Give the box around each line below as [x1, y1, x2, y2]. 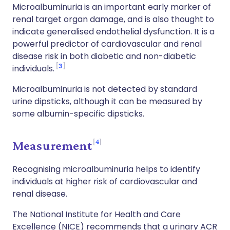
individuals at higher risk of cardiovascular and [12, 176, 197, 187]
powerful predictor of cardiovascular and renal [12, 38, 202, 50]
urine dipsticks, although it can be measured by [12, 95, 202, 107]
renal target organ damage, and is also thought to [12, 13, 214, 25]
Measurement [12, 138, 92, 153]
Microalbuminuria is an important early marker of [12, 1, 211, 13]
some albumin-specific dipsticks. [12, 108, 144, 120]
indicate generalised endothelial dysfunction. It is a [12, 26, 215, 37]
